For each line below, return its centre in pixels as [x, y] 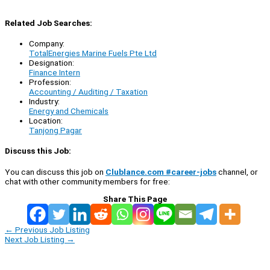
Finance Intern [55, 73]
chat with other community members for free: [87, 181]
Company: [47, 44]
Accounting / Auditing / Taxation [88, 92]
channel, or [237, 171]
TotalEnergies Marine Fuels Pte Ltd [93, 53]
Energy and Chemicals [69, 111]
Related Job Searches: [49, 23]
